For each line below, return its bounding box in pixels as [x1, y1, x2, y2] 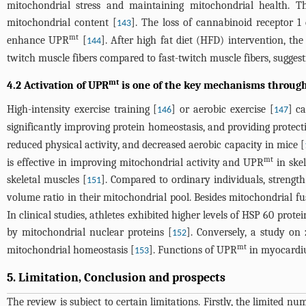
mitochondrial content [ [7, 16, 117, 29]
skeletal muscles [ [7, 173, 87, 186]
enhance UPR [7, 34, 70, 46]
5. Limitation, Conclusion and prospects [7, 270, 225, 285]
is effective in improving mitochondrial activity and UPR [7, 156, 264, 169]
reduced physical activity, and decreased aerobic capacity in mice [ [7, 139, 305, 151]
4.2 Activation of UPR [7, 79, 109, 92]
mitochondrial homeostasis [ [7, 244, 135, 256]
